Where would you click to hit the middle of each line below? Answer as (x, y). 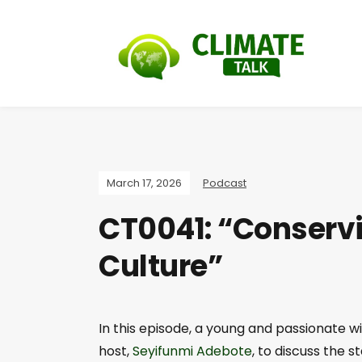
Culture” (160, 266)
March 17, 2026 (144, 183)
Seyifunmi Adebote (192, 351)
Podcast (225, 183)
